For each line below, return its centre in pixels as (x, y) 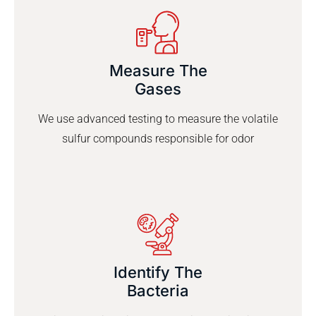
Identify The (158, 273)
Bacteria (158, 291)
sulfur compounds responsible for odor (158, 139)
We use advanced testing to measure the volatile (158, 119)
